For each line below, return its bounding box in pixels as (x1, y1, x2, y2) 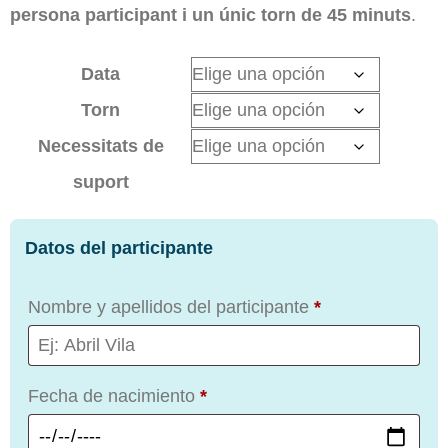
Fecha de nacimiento (28, 386, 200, 407)
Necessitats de (37, 136, 164, 157)
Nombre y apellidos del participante (28, 297, 314, 318)
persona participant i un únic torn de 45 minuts (10, 5, 411, 26)
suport (72, 172, 129, 193)
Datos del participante (25, 238, 213, 259)
